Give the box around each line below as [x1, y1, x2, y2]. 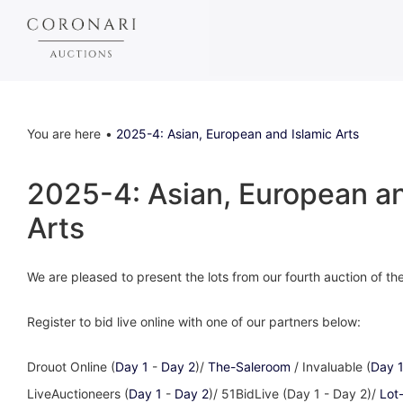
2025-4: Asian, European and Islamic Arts [116, 126, 359, 141]
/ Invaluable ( [291, 359, 371, 374]
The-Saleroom [208, 359, 291, 374]
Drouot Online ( [27, 359, 115, 374]
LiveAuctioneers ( [27, 386, 129, 401]
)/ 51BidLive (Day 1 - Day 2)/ [209, 386, 380, 401]
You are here [27, 126, 101, 141]
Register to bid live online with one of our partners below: [27, 314, 361, 329]
